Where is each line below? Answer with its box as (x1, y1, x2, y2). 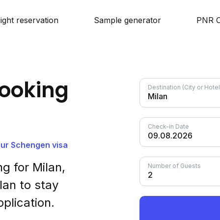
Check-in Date (148, 123, 189, 130)
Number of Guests (148, 162, 201, 169)
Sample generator (94, 15, 161, 25)
